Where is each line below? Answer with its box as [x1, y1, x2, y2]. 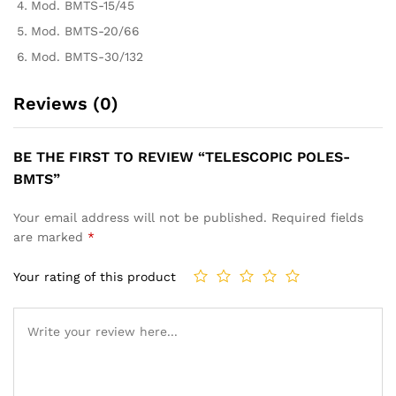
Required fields [271, 209, 363, 225]
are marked [13, 229, 88, 244]
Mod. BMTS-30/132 [31, 49, 143, 64]
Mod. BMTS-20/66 [31, 23, 140, 38]
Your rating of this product [13, 270, 176, 285]
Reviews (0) [13, 92, 118, 114]
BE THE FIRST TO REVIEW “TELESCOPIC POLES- [13, 148, 350, 165]
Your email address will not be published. [13, 209, 267, 225]
